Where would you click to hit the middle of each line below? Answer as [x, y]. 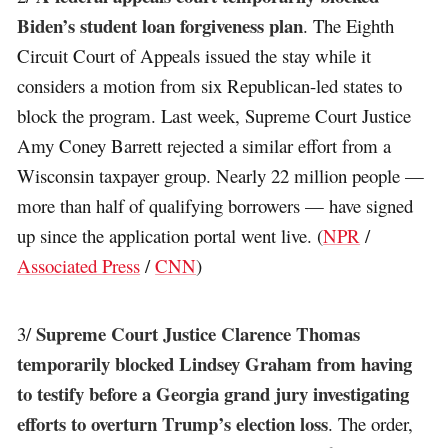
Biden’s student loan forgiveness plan [160, 26]
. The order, [371, 423]
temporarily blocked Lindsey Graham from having [215, 363]
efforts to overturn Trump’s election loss [173, 423]
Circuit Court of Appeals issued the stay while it [194, 56]
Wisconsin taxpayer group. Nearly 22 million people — [221, 176]
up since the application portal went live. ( [170, 236]
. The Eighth [349, 26]
